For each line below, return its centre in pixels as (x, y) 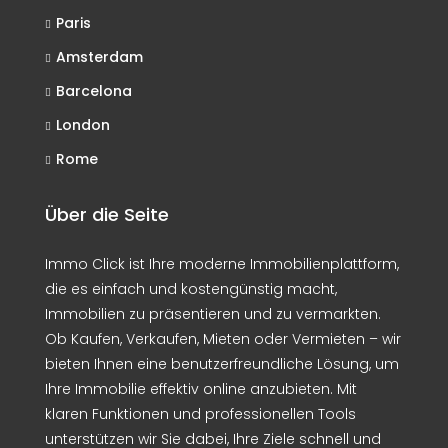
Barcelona (94, 91)
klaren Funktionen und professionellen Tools (200, 414)
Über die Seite (107, 214)
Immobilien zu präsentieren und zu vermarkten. (213, 314)
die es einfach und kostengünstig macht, (191, 289)
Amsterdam (99, 57)
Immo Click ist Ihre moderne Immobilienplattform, (222, 264)
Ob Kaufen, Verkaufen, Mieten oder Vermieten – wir (223, 339)
